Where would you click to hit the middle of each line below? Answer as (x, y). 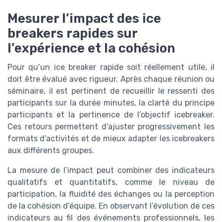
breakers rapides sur (72, 33)
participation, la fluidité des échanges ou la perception (111, 194)
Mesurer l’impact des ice (84, 18)
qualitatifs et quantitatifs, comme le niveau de (111, 182)
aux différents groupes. (51, 150)
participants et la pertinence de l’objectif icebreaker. (111, 114)
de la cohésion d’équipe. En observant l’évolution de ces (111, 206)
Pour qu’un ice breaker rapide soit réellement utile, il (111, 67)
